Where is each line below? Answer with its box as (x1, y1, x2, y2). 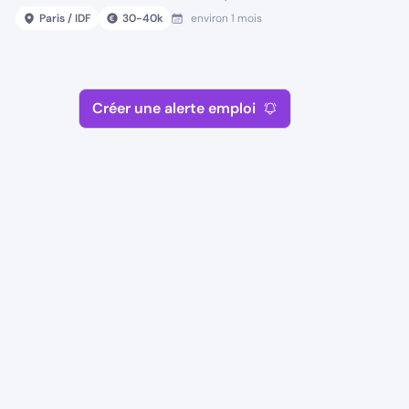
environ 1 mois (191, 11, 263, 26)
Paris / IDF (39, 11, 92, 26)
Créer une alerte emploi (92, 99, 257, 118)
